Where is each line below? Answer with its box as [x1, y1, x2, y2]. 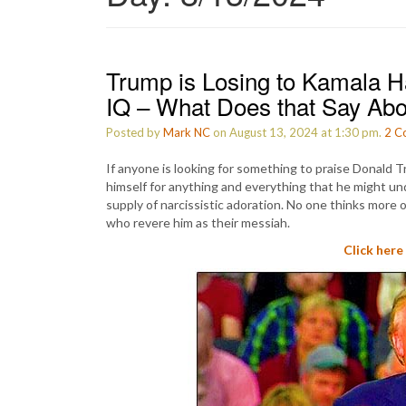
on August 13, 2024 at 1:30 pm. [210, 125, 384, 140]
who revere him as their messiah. [106, 215, 290, 230]
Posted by [106, 125, 163, 140]
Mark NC [163, 125, 210, 140]
